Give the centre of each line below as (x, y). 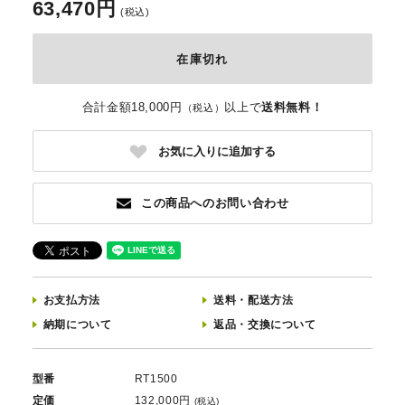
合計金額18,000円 (132, 107)
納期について (77, 324)
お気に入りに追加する (217, 151)
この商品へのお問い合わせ (213, 203)
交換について (282, 324)
